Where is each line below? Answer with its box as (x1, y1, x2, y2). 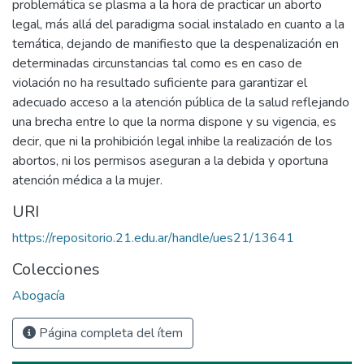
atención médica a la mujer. (12, 171, 162, 190)
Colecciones (12, 258, 100, 281)
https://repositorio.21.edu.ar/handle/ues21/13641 (12, 229, 294, 248)
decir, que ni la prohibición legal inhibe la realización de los (12, 132, 332, 151)
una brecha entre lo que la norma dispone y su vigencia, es (12, 113, 336, 132)
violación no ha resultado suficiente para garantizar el (12, 74, 307, 93)
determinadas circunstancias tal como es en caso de (12, 54, 302, 73)
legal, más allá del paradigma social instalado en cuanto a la (12, 15, 344, 34)
